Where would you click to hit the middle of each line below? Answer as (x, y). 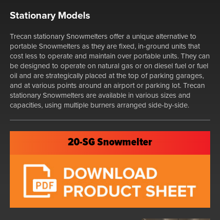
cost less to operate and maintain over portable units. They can (110, 56)
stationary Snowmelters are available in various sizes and (100, 96)
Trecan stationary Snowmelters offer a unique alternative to (103, 37)
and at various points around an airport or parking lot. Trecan (107, 86)
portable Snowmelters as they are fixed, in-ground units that (105, 46)
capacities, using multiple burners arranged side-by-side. (99, 105)
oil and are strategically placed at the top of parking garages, (107, 76)
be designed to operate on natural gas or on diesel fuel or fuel (109, 66)
